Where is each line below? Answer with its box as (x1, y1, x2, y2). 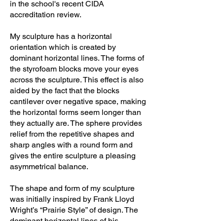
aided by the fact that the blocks (10, 86, 119, 95)
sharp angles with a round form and (10, 140, 133, 149)
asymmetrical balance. (10, 162, 88, 171)
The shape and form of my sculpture (10, 184, 135, 193)
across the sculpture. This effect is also (10, 75, 144, 84)
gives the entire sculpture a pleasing (10, 151, 136, 160)
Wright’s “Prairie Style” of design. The (10, 205, 138, 215)
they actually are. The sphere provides (10, 118, 142, 128)
